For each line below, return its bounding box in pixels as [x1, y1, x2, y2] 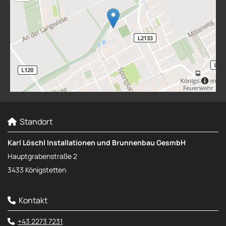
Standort [17, 116, 52, 127]
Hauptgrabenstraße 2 [8, 151, 77, 161]
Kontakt [16, 194, 47, 206]
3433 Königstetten [8, 164, 66, 175]
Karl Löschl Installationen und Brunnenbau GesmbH [8, 137, 186, 147]
